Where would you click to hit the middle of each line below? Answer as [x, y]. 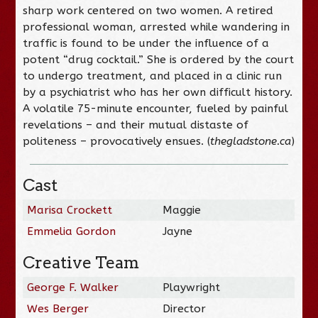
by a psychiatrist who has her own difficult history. [158, 92]
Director [185, 308]
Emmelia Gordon [72, 231]
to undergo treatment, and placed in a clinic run [153, 76]
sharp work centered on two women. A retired [148, 10]
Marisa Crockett [70, 210]
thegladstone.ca [251, 141]
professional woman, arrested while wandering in [157, 27]
